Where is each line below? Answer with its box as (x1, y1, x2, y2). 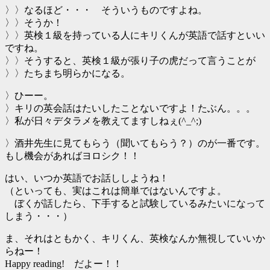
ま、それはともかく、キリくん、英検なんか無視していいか (5, 233, 265, 244)
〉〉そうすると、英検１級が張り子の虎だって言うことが (5, 55, 256, 66)
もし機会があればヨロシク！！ (5, 151, 140, 162)
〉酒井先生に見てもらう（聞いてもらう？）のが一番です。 (5, 138, 265, 149)
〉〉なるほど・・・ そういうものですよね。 (5, 5, 207, 16)
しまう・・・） (5, 211, 72, 222)
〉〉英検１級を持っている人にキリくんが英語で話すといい (5, 30, 265, 41)
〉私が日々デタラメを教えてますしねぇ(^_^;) (5, 116, 201, 127)
